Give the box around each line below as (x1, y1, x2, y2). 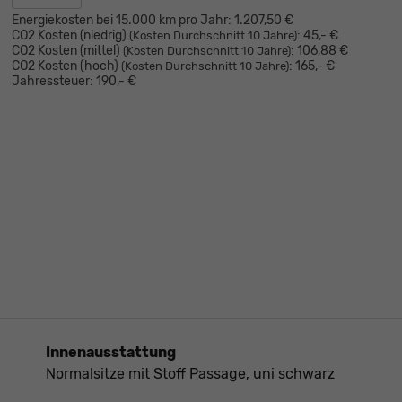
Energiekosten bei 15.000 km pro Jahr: (11, 12, 232, 28)
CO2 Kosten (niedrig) (11, 27, 129, 43)
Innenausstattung (46, 344, 176, 362)
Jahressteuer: (11, 73, 93, 89)
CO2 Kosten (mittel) (11, 42, 123, 58)
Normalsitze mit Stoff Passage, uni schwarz (46, 365, 335, 383)
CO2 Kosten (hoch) (11, 57, 121, 74)
